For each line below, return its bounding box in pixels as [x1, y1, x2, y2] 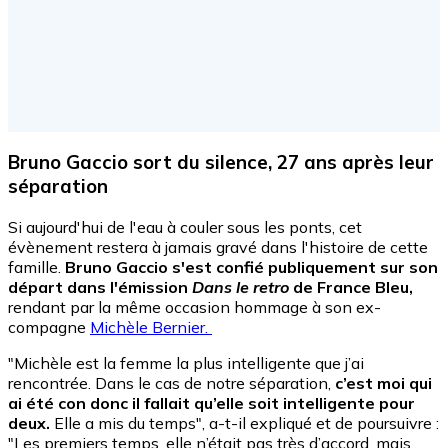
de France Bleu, [289, 277, 413, 298]
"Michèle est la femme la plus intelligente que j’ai [8, 353, 364, 374]
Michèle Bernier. [90, 317, 212, 338]
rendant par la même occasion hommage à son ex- [8, 297, 381, 318]
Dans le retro [192, 277, 289, 298]
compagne [8, 317, 90, 338]
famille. [8, 257, 65, 278]
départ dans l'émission [8, 277, 192, 298]
